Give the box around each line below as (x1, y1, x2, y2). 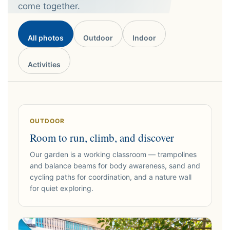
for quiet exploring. (30, 184, 93, 193)
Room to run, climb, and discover (30, 130, 174, 145)
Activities (28, 60, 61, 69)
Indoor (132, 33, 156, 42)
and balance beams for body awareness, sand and (30, 161, 200, 170)
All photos (28, 33, 64, 42)
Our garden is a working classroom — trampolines (30, 150, 197, 159)
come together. (18, 1, 80, 11)
